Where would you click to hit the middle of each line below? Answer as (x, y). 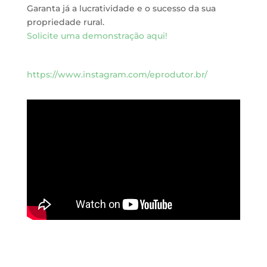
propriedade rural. (65, 22)
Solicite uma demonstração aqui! (97, 36)
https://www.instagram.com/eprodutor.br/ (117, 74)
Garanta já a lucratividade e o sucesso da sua (121, 8)
